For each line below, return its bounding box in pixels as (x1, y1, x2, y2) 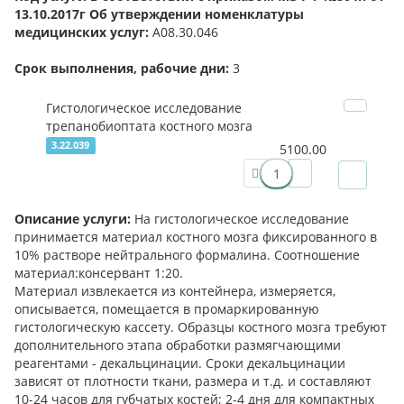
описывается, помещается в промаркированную (14, 300, 319, 318)
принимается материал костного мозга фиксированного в (14, 228, 377, 246)
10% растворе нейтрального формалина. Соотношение (14, 246, 360, 264)
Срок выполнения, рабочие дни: (14, 60, 233, 78)
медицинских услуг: (14, 23, 149, 41)
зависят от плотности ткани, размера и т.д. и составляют (14, 372, 372, 390)
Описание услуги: (14, 210, 131, 228)
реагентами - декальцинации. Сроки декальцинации (14, 354, 345, 372)
